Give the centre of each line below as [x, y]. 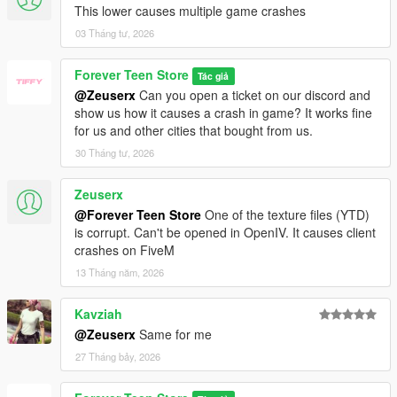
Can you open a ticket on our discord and [253, 94]
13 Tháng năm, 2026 [120, 272]
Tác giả [214, 75]
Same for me [174, 334]
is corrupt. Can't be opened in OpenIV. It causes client [225, 232]
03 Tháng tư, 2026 [115, 32]
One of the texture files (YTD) [285, 214]
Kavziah [98, 313]
